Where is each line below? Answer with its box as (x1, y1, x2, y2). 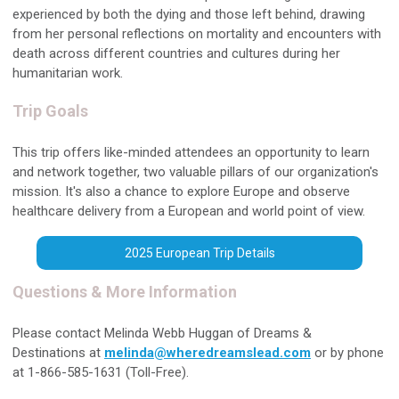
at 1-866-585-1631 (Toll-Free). (12, 364, 189, 380)
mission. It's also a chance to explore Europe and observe (12, 183, 350, 199)
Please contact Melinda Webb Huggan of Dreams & (12, 325, 312, 341)
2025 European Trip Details (124, 246, 275, 260)
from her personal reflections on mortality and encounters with (12, 26, 381, 42)
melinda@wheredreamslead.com (104, 345, 311, 361)
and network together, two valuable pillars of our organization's (12, 164, 379, 180)
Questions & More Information (12, 282, 237, 301)
